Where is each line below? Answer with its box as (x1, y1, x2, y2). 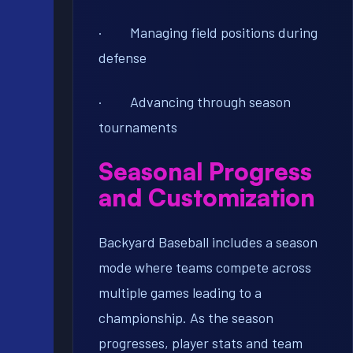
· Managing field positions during (98, 24, 318, 42)
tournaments (98, 118, 177, 136)
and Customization (98, 182, 315, 213)
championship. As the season (98, 309, 273, 327)
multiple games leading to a (98, 284, 262, 302)
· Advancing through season (98, 93, 291, 111)
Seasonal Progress (98, 156, 312, 187)
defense (98, 49, 147, 67)
